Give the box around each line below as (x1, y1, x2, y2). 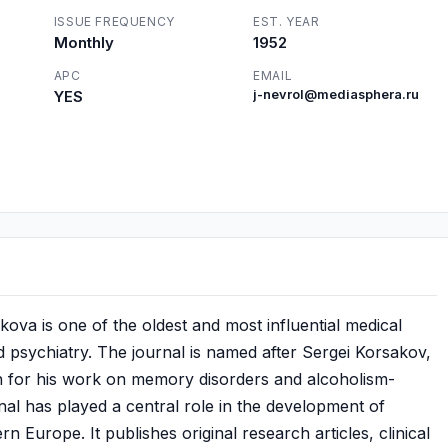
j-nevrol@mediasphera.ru (253, 87, 420, 102)
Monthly (53, 33, 114, 52)
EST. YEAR (253, 14, 320, 29)
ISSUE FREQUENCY (53, 14, 175, 29)
